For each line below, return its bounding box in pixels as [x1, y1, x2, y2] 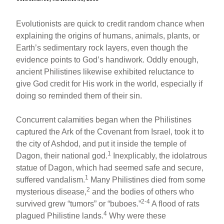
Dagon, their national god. [16, 151, 108, 160]
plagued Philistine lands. [16, 211, 104, 220]
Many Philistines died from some [88, 175, 206, 184]
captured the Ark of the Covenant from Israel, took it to [16, 127, 204, 136]
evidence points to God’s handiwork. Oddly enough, [16, 55, 199, 64]
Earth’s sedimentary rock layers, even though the [16, 43, 188, 52]
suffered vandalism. [16, 175, 85, 184]
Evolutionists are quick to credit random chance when [16, 19, 205, 28]
